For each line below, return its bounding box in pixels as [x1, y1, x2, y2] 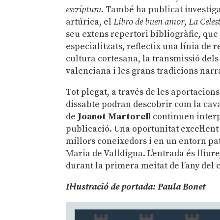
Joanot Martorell [76, 110, 151, 122]
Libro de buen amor [113, 16, 185, 27]
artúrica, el [66, 16, 114, 27]
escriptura [66, 3, 102, 15]
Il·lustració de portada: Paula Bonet [66, 181, 206, 192]
